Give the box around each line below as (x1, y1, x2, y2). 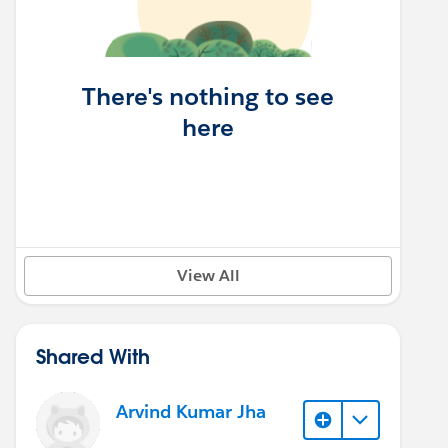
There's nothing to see (82, 80, 334, 112)
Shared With (36, 342, 150, 369)
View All (176, 264, 240, 286)
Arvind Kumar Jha (116, 400, 266, 424)
